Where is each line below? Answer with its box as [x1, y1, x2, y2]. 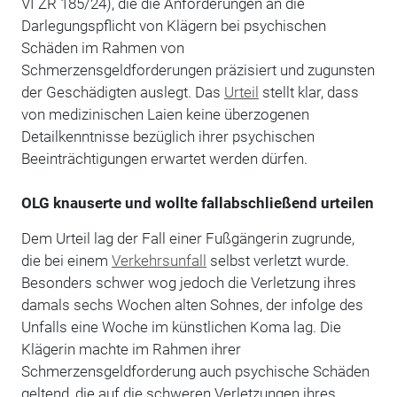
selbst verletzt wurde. [206, 251, 349, 269]
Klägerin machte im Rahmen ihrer [20, 339, 241, 358]
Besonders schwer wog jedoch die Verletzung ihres [20, 273, 356, 292]
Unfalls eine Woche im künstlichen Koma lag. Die [20, 317, 341, 336]
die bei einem [20, 251, 112, 269]
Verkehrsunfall [111, 251, 206, 269]
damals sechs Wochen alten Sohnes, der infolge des [20, 295, 363, 314]
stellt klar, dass [258, 82, 359, 101]
